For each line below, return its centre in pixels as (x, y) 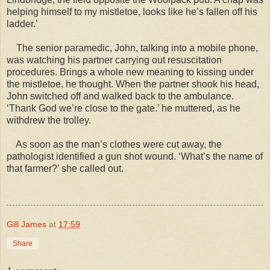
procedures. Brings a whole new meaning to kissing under (130, 72)
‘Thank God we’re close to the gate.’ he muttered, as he (124, 108)
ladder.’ (22, 24)
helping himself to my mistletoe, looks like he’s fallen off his (132, 11)
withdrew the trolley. (50, 120)
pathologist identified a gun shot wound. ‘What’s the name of (135, 156)
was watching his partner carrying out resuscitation (114, 60)
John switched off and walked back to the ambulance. (120, 96)
